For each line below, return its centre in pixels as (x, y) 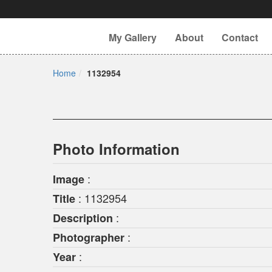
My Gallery (133, 37)
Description (83, 218)
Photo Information (116, 149)
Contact (240, 37)
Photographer (89, 237)
